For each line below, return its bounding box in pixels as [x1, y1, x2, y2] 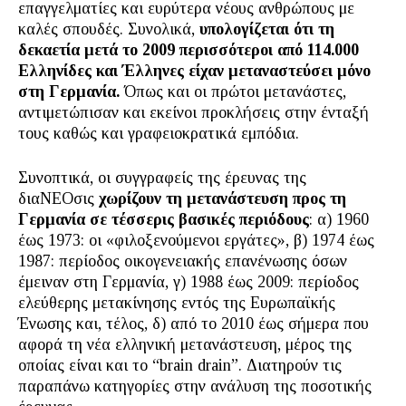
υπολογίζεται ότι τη [195, 20, 334, 38]
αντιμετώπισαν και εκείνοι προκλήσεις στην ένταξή [18, 103, 369, 121]
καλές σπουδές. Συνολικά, [18, 20, 195, 38]
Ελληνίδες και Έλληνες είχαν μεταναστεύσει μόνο [18, 62, 371, 80]
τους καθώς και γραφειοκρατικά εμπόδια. [18, 124, 299, 142]
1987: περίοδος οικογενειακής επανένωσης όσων [18, 252, 347, 270]
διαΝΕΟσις [18, 189, 99, 208]
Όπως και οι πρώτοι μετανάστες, [120, 82, 346, 101]
